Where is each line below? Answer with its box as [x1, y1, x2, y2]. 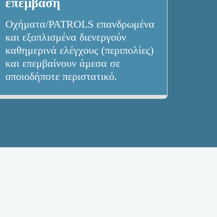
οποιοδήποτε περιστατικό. [5, 71, 117, 83]
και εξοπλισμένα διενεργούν [5, 31, 126, 44]
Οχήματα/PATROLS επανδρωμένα [5, 18, 155, 31]
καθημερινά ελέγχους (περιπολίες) [5, 45, 154, 57]
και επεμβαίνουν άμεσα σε [5, 58, 120, 70]
